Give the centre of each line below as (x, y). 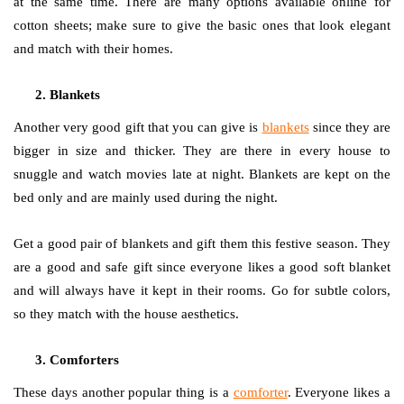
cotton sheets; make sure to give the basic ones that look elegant (202, 25)
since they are (349, 127)
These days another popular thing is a (124, 392)
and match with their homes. (93, 49)
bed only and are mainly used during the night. (147, 197)
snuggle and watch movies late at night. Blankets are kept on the (202, 174)
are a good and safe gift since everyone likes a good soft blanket (202, 267)
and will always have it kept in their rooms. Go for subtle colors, (202, 290)
